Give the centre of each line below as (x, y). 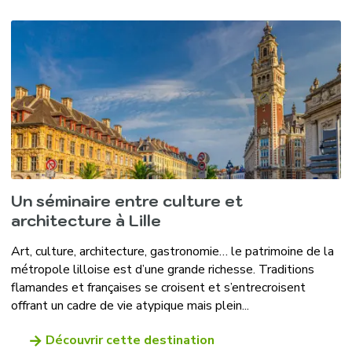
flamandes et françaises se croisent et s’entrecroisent (158, 288)
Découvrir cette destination (130, 340)
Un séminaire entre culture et (126, 201)
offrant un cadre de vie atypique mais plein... (130, 306)
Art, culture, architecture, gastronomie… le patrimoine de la (172, 251)
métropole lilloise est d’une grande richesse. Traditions (162, 269)
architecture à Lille (86, 221)
